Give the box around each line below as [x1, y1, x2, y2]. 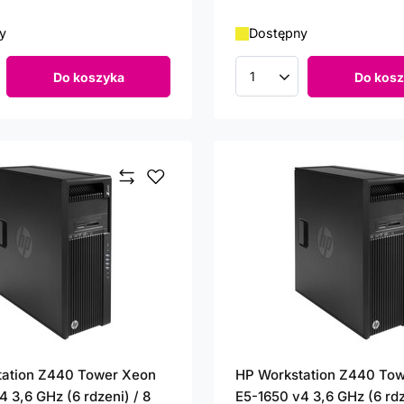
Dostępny [249, 25, 308, 41]
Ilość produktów [251, 76, 353, 94]
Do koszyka [52, 69, 124, 85]
